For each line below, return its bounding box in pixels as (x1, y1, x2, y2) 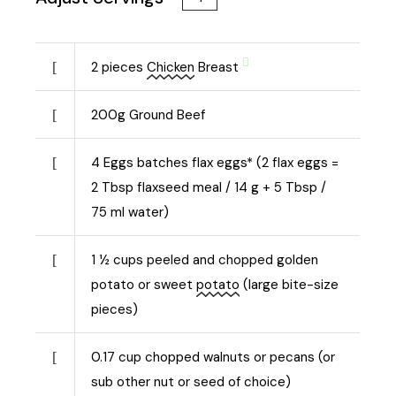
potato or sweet (91, 275, 197, 293)
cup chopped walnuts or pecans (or (118, 347, 336, 366)
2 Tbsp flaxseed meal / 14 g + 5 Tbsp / (91, 178, 327, 196)
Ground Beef (129, 105, 206, 124)
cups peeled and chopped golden (113, 250, 319, 269)
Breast (194, 57, 240, 76)
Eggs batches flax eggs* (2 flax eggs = (103, 153, 339, 171)
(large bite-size (240, 275, 339, 293)
